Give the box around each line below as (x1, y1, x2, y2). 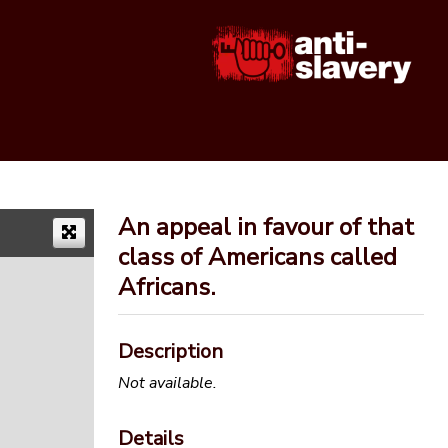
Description (118, 338, 223, 366)
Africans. (118, 271, 215, 304)
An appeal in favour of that (118, 211, 414, 244)
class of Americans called (118, 241, 397, 274)
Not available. (118, 371, 217, 394)
